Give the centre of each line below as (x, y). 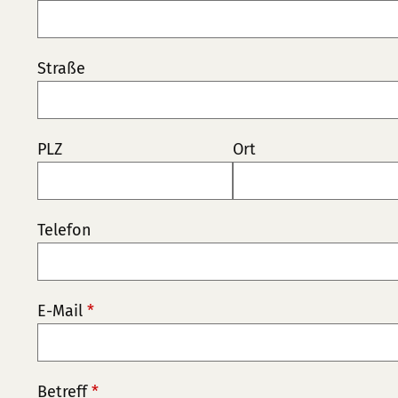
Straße (61, 68)
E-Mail (62, 311)
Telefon (64, 230)
